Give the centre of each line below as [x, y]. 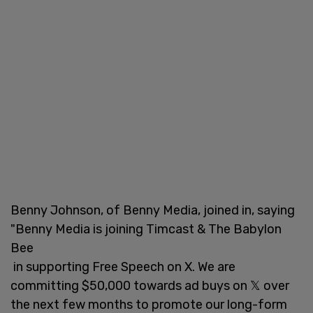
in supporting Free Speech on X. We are [123, 267]
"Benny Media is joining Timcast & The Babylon [146, 229]
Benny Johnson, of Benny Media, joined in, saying [153, 210]
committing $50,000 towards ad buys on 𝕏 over [150, 285]
